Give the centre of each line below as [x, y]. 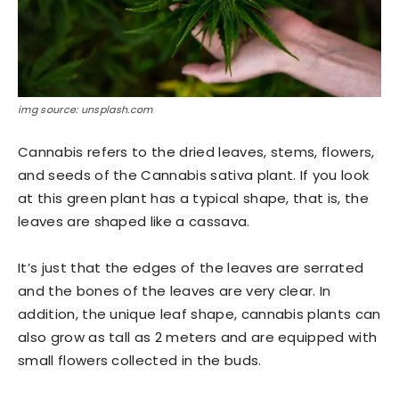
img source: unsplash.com [85, 109]
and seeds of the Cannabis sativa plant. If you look [194, 175]
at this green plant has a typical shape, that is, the [193, 198]
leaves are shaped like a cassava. [134, 221]
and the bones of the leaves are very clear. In [175, 290]
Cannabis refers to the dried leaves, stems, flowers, [196, 151]
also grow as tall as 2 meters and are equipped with [198, 337]
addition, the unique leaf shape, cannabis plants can [199, 313]
